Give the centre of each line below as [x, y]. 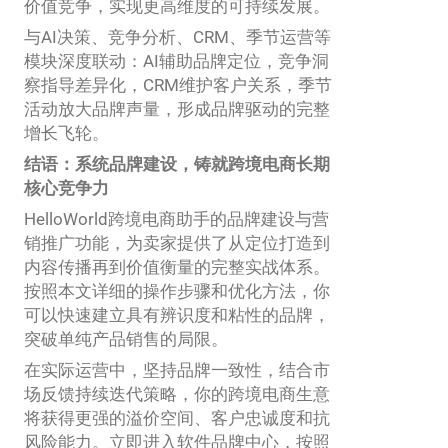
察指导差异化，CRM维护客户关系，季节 [178, 85]
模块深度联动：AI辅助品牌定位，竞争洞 [176, 61]
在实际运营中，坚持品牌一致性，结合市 [177, 370]
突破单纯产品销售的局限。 [126, 339]
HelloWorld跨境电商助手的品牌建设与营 [176, 219]
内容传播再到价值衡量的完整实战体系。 [177, 267]
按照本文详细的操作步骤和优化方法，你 [177, 291]
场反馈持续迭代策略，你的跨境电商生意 [177, 394]
